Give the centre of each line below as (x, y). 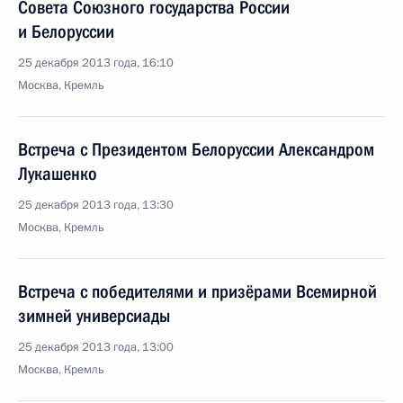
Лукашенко (58, 174)
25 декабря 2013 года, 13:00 (96, 347)
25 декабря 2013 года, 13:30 (96, 205)
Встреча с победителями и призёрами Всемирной (197, 291)
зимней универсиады (94, 316)
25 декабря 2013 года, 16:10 (96, 63)
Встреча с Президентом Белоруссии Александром (196, 149)
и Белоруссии (66, 31)
